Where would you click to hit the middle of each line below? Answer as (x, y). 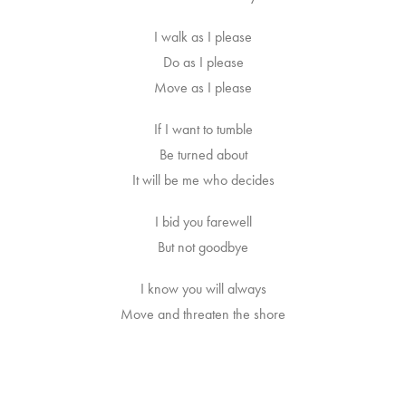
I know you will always (203, 289)
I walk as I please (203, 37)
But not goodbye (203, 247)
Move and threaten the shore (203, 314)
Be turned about (203, 155)
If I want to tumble (203, 129)
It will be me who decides (203, 180)
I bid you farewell (203, 222)
